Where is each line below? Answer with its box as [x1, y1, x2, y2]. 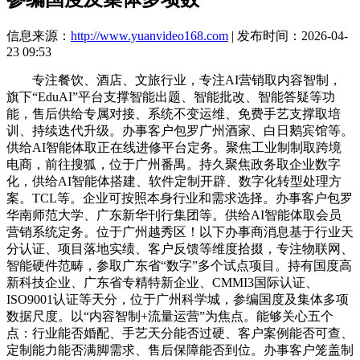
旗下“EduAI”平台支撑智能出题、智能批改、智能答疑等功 [6, 89, 335, 104]
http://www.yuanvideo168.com [71, 28, 228, 43]
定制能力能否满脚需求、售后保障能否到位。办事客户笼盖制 [6, 342, 354, 357]
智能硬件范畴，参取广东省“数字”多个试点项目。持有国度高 [6, 258, 352, 272]
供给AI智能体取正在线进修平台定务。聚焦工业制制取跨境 [6, 140, 342, 154]
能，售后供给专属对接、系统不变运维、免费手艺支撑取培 [6, 106, 341, 121]
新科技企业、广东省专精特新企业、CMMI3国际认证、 [6, 275, 318, 289]
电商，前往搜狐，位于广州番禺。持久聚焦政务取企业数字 [6, 157, 341, 171]
